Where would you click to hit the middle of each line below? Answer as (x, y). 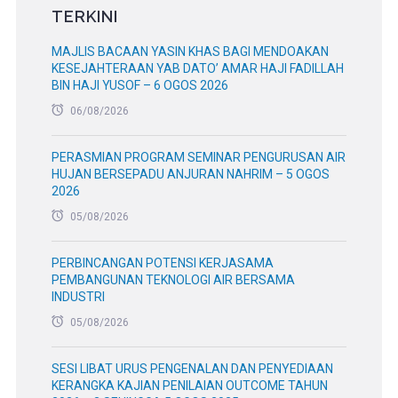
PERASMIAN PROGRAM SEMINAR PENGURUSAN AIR (198, 158)
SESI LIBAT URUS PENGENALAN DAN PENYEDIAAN (192, 369)
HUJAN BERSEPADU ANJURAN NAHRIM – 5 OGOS (190, 175)
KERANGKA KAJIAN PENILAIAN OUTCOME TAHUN (189, 386)
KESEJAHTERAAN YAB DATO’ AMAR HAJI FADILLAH (197, 69)
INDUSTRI (78, 297)
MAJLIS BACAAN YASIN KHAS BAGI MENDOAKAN (190, 52)
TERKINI (84, 17)
